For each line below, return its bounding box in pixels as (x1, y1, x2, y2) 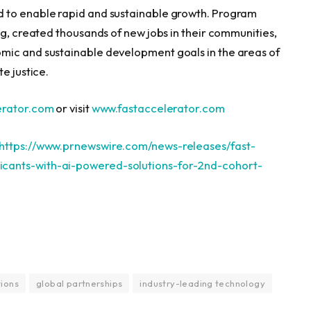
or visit (53, 101, 92, 116)
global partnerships (36, 277, 123, 289)
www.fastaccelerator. (91, 101, 202, 116)
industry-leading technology (140, 277, 265, 289)
